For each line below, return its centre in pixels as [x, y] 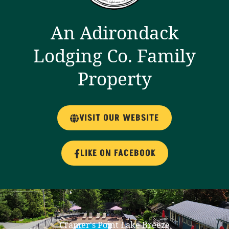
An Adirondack [114, 33]
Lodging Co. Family [114, 56]
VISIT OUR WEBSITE [119, 118]
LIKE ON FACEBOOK [118, 154]
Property [114, 79]
